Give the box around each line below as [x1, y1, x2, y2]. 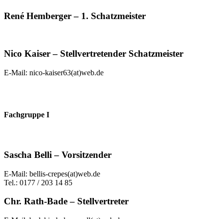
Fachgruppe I [4, 110, 49, 119]
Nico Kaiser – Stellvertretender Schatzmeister [4, 48, 183, 59]
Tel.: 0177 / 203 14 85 [4, 178, 74, 187]
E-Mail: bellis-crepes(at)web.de [4, 169, 100, 178]
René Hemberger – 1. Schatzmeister [4, 10, 146, 21]
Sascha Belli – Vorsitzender [4, 149, 111, 160]
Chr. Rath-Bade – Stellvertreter [4, 196, 129, 207]
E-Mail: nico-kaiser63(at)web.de [4, 68, 104, 77]
